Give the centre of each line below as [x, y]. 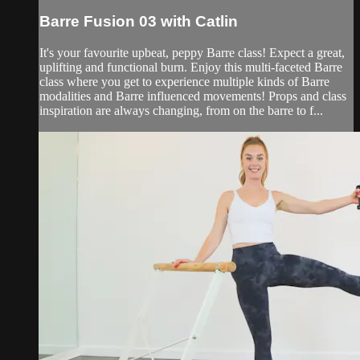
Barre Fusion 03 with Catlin [139, 21]
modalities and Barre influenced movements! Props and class [193, 96]
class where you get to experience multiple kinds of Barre [184, 81]
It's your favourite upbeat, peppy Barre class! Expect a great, [192, 52]
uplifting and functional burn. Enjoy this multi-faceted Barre [191, 67]
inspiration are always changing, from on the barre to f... [181, 110]
